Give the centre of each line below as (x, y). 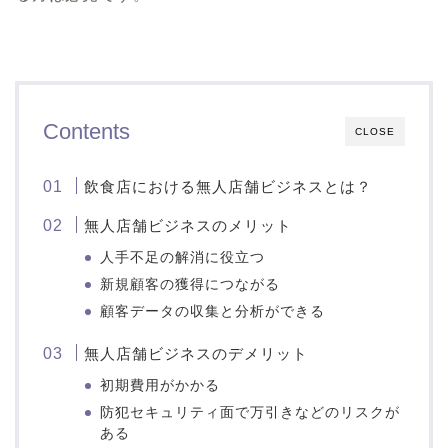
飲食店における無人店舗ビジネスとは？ (228, 186)
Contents (86, 131)
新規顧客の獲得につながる (190, 284)
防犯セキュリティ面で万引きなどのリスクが (250, 412)
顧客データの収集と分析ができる (213, 311)
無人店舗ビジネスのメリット (188, 225)
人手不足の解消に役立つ (183, 257)
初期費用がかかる (160, 385)
